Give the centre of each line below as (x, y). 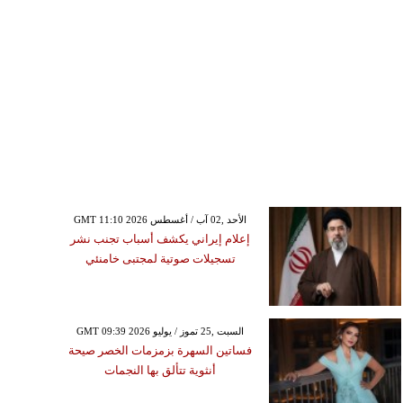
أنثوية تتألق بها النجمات (161, 371)
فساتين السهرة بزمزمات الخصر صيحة (161, 351)
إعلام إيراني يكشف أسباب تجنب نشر (161, 239)
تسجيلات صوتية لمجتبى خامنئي (160, 259)
